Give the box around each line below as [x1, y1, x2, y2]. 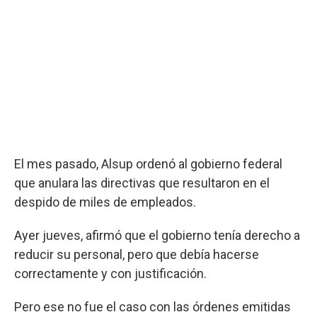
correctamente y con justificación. [14, 266, 207, 282]
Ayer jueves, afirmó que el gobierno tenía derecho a [14, 228, 300, 243]
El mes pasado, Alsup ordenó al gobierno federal [14, 156, 282, 172]
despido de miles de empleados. [14, 195, 196, 210]
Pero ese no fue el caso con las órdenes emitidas [14, 299, 291, 315]
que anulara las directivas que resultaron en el [14, 175, 270, 191]
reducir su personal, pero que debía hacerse [14, 247, 259, 263]
